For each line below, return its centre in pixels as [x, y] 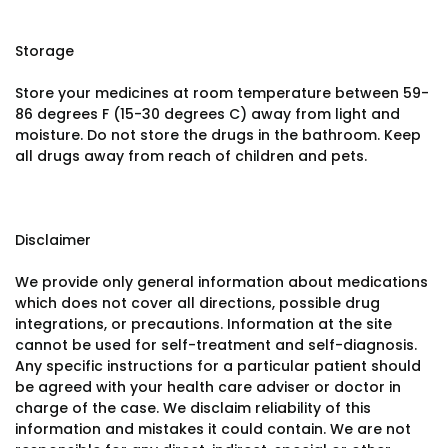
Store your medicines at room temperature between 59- [222, 93]
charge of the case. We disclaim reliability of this [193, 408]
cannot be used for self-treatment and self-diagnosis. [216, 345]
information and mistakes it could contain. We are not [213, 429]
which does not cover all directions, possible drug [197, 303]
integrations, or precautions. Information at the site [203, 324]
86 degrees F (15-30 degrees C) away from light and [207, 114]
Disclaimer [53, 240]
